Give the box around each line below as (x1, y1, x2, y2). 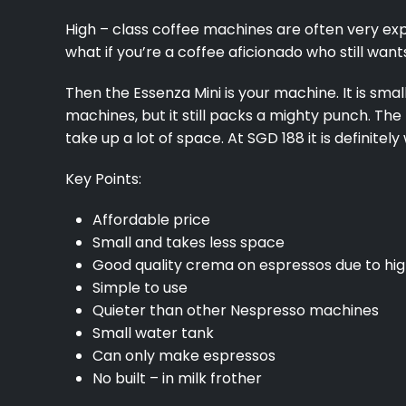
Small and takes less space (92, 231, 285, 253)
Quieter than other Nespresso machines (92, 299, 379, 321)
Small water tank (92, 322, 214, 343)
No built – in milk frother (92, 367, 262, 389)
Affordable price (92, 208, 210, 230)
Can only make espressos (92, 344, 275, 366)
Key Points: (65, 168, 145, 189)
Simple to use (92, 276, 188, 298)
